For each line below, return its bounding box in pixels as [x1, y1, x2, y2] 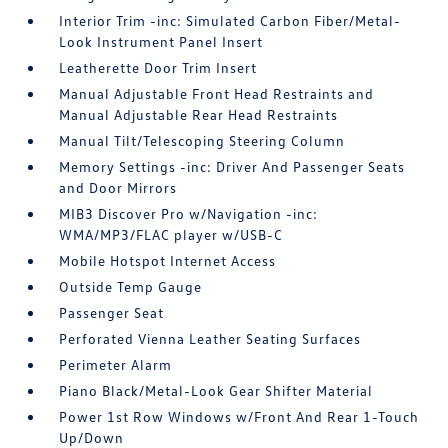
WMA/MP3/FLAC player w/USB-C [59, 226, 284, 243]
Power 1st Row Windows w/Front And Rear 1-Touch [59, 408, 420, 425]
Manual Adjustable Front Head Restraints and [59, 85, 375, 102]
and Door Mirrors [59, 179, 178, 196]
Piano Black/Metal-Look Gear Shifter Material [59, 382, 374, 399]
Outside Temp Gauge [59, 278, 203, 295]
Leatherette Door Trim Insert [59, 59, 258, 76]
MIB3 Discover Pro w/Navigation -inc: [59, 205, 319, 222]
